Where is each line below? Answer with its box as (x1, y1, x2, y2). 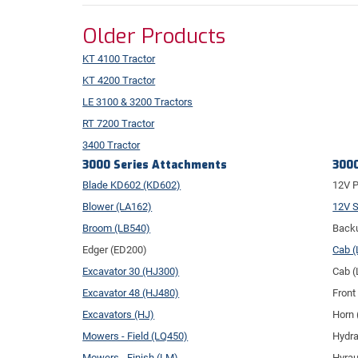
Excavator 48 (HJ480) (82, 286, 180, 299)
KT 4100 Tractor (82, 52, 156, 65)
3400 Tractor (82, 138, 141, 151)
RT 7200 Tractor (82, 117, 155, 129)
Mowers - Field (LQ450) (82, 329, 189, 342)
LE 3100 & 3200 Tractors (82, 95, 193, 108)
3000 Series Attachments (82, 157, 228, 173)
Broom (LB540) (82, 221, 151, 234)
